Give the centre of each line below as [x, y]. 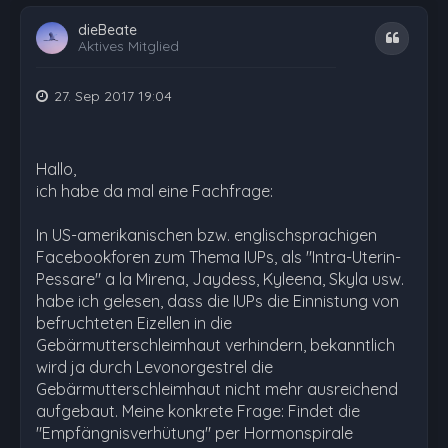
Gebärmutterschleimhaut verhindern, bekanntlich [215, 345]
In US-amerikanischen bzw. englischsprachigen [206, 235]
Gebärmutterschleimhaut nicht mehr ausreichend [217, 389]
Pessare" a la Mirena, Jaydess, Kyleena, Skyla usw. [220, 279]
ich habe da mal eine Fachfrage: [154, 191]
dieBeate [107, 30]
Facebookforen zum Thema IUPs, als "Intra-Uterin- [218, 257]
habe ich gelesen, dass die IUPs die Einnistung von [217, 301]
